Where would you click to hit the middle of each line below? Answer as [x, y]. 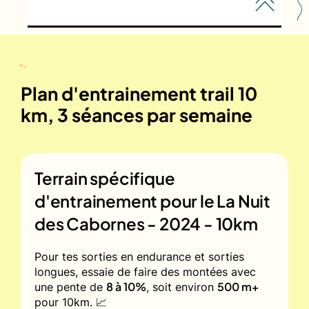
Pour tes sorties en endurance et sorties [139, 256]
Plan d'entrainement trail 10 [139, 93]
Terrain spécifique [105, 178]
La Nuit [244, 200]
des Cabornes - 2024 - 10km [146, 223]
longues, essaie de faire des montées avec [145, 271]
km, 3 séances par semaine [137, 114]
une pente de [70, 287]
